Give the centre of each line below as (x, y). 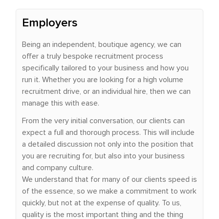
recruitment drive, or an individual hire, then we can (106, 91)
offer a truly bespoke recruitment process (93, 56)
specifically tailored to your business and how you (105, 68)
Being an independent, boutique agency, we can (102, 44)
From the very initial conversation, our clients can (103, 121)
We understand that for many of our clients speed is (109, 179)
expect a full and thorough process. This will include (108, 132)
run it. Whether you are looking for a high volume (103, 80)
